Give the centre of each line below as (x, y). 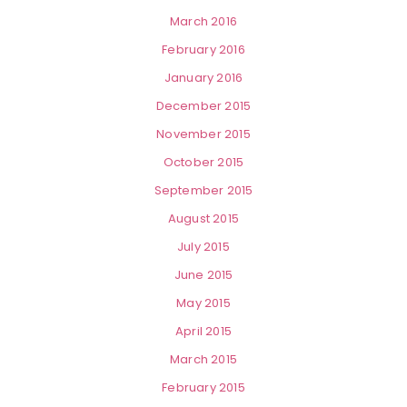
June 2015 (203, 275)
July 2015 (203, 247)
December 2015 (203, 106)
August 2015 (203, 219)
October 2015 (203, 163)
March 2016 (203, 22)
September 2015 (203, 191)
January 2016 (203, 78)
